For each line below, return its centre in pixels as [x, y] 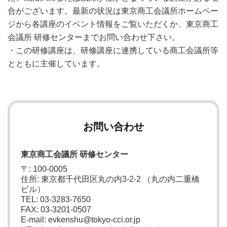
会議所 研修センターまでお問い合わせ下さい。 [94, 37]
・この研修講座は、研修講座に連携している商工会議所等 [113, 50]
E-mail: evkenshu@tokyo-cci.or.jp [81, 220]
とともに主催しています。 [56, 64]
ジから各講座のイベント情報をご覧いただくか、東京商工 [113, 24]
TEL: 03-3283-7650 [56, 199]
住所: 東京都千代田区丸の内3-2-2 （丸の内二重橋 [110, 179]
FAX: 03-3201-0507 [56, 210]
